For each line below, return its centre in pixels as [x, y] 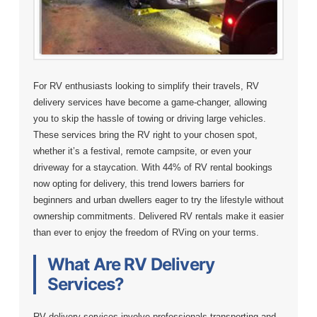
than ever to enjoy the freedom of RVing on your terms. [146, 233]
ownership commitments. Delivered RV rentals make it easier [158, 217]
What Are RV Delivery [131, 265]
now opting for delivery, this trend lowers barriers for [138, 184]
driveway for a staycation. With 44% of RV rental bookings [152, 168]
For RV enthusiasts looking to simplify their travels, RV [146, 86]
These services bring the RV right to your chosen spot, [145, 135]
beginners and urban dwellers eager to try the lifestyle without [158, 200]
